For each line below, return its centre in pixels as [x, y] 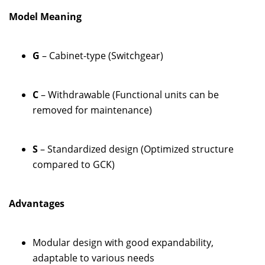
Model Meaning [45, 16]
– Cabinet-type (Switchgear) [101, 55]
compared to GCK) [74, 164]
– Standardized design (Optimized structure [136, 149]
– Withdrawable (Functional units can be [129, 94]
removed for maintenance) [92, 110]
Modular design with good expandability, [123, 242]
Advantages [37, 203]
